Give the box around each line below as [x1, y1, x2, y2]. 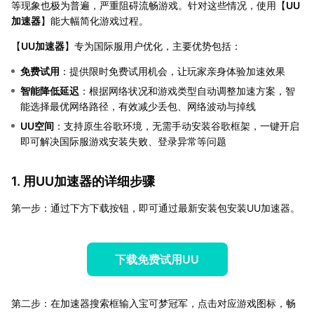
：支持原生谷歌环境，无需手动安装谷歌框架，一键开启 [54, 119, 299, 132]
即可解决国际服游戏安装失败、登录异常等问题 [20, 135, 226, 147]
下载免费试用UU [115, 252, 199, 266]
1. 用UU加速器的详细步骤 [11, 173, 155, 189]
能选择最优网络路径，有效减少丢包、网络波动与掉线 [20, 100, 256, 112]
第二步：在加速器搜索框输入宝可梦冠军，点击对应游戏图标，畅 [11, 296, 296, 309]
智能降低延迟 [20, 84, 79, 97]
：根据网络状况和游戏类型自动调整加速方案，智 [79, 84, 295, 97]
